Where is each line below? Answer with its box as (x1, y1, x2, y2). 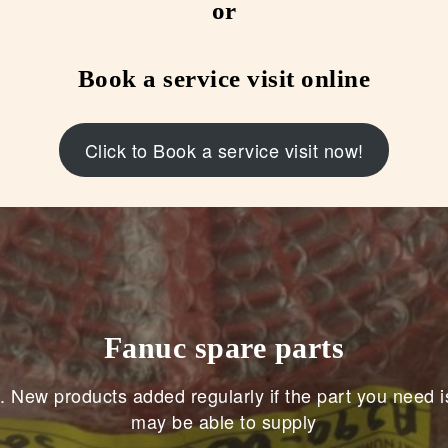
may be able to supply (131, 408, 317, 435)
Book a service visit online (77, 64, 371, 92)
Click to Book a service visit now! (84, 136, 364, 163)
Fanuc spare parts (103, 331, 345, 365)
